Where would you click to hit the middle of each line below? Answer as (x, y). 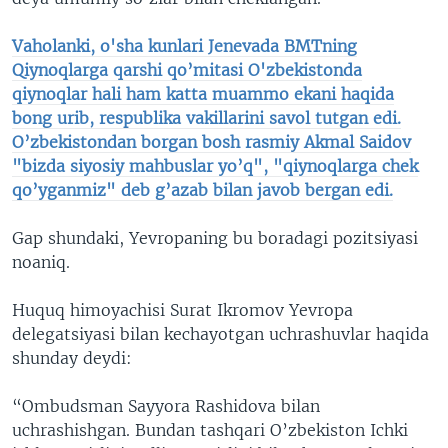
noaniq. (41, 261)
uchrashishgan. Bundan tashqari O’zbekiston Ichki (210, 429)
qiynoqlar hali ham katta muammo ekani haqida (203, 93)
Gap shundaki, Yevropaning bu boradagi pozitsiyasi (215, 237)
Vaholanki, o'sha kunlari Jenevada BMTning (184, 45)
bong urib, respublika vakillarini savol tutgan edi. (206, 117)
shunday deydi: (72, 357)
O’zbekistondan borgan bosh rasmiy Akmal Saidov (211, 141)
